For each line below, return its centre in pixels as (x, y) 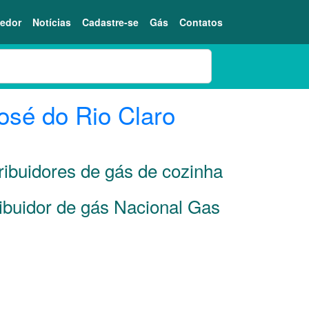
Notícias (52, 22)
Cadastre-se (110, 22)
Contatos (201, 22)
